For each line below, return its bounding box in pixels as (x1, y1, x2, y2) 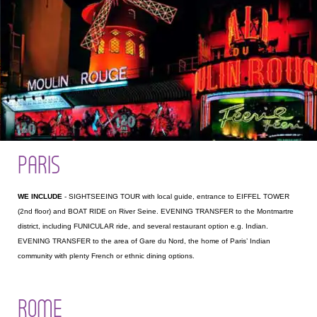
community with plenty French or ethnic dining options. (18, 252, 195, 260)
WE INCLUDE (18, 192, 62, 201)
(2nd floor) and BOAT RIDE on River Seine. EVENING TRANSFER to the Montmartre (18, 207, 294, 216)
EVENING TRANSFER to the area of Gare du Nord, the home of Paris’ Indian (18, 237, 270, 246)
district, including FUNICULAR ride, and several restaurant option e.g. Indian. (18, 222, 268, 231)
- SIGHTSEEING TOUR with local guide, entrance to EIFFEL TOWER (62, 192, 289, 201)
